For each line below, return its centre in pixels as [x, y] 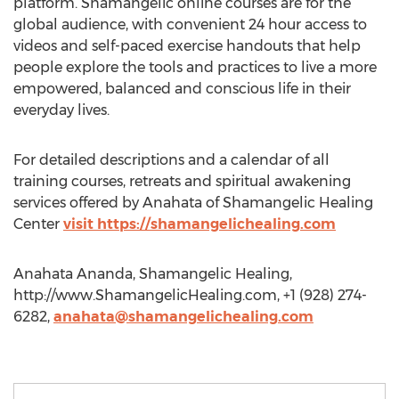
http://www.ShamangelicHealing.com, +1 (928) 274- [190, 295]
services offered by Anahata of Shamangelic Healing [193, 203]
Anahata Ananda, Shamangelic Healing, [153, 274]
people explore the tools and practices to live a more [195, 67]
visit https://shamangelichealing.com [199, 224]
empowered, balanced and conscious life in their [182, 89]
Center [38, 224]
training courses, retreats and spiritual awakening [182, 181]
